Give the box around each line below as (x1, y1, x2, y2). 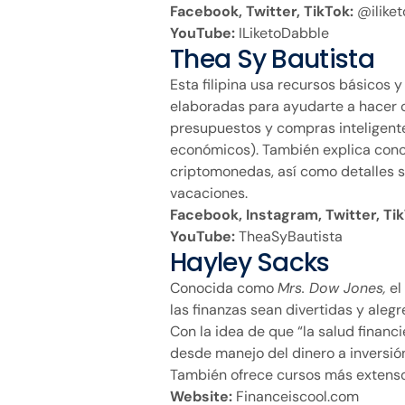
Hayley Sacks (170, 244, 330, 280)
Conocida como (170, 278, 278, 297)
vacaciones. (170, 183, 248, 202)
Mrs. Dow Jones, (278, 278, 386, 297)
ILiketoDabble (235, 23, 329, 42)
